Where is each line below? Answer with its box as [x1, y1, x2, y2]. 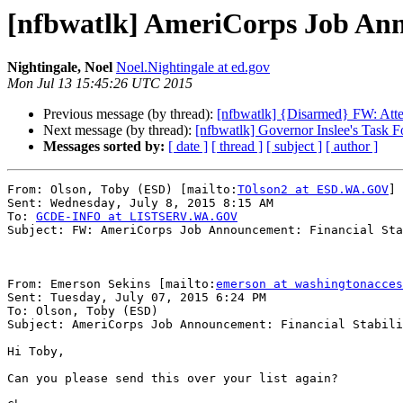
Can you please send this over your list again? [7, 372, 338, 386]
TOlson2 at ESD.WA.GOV [237, 183, 389, 197]
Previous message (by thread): [43, 106, 217, 122]
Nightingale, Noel [7, 59, 112, 76]
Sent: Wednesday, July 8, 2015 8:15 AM [7, 196, 273, 210]
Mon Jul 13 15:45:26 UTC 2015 [7, 76, 193, 92]
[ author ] [326, 139, 378, 155]
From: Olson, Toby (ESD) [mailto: [7, 183, 237, 197]
